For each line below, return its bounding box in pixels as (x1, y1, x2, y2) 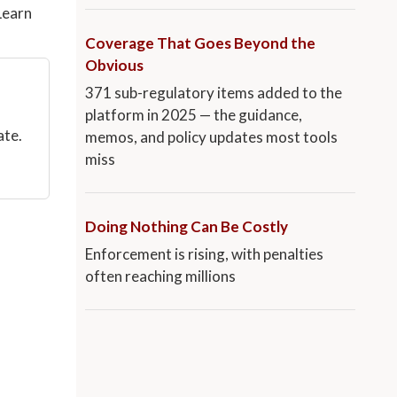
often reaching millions (85, 267, 236, 286)
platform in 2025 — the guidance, (85, 105, 302, 125)
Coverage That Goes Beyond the (85, 34, 315, 53)
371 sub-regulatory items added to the (85, 83, 342, 103)
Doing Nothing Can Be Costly (85, 217, 288, 237)
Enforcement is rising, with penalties (85, 245, 323, 264)
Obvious (85, 56, 144, 75)
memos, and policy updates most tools (85, 128, 338, 147)
